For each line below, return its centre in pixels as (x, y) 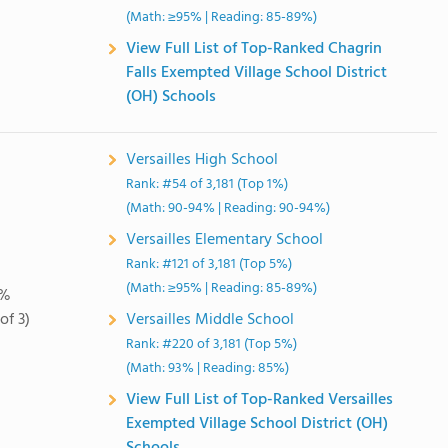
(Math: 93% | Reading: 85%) (208, 368)
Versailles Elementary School (225, 240)
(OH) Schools (171, 97)
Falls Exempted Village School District (257, 73)
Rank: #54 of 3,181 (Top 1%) (207, 184)
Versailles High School (202, 160)
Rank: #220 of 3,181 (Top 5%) (212, 344)
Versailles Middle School (210, 320)
